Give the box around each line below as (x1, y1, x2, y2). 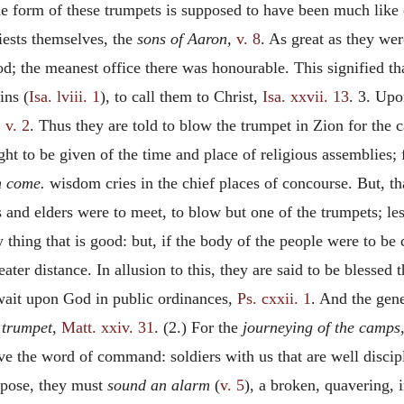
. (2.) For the (154, 318, 243, 336)
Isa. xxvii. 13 (262, 87, 349, 106)
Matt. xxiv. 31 (61, 318, 154, 336)
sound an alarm (107, 376, 210, 394)
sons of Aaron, (137, 30, 236, 48)
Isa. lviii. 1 (29, 87, 100, 106)
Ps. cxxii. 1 (237, 289, 311, 308)
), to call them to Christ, (100, 87, 262, 106)
